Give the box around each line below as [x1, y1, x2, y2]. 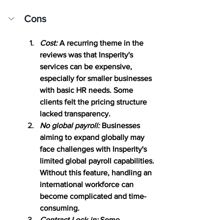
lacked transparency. [40, 109, 110, 118]
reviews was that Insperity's [40, 50, 135, 59]
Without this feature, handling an [40, 168, 154, 177]
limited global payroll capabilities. [40, 156, 156, 165]
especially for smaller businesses [40, 74, 154, 82]
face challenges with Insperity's [40, 144, 149, 153]
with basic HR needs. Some [40, 85, 135, 94]
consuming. [40, 203, 80, 212]
